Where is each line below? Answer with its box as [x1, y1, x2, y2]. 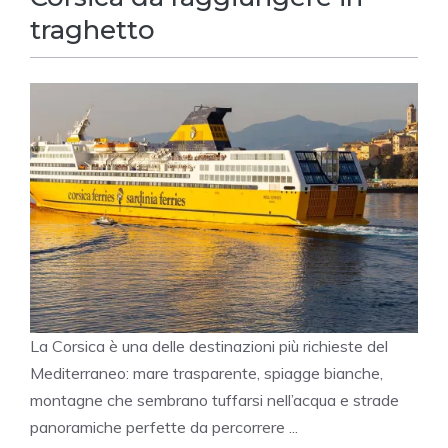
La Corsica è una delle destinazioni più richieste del [30, 336, 388, 357]
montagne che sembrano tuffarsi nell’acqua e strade [30, 390, 399, 411]
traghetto [30, 14, 155, 47]
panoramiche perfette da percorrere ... [30, 417, 298, 438]
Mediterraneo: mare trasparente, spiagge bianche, [30, 363, 383, 384]
